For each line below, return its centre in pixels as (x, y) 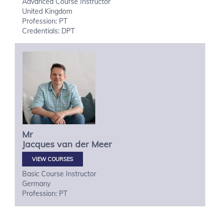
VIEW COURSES (53, 159)
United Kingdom (47, 11)
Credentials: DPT (48, 31)
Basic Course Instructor (59, 174)
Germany (36, 184)
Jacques (38, 144)
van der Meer (84, 144)
